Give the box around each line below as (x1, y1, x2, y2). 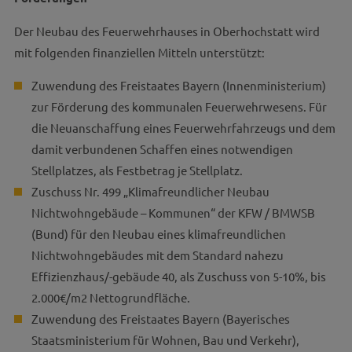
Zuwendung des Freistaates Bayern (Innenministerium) (31, 78, 326, 93)
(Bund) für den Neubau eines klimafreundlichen (31, 226, 286, 241)
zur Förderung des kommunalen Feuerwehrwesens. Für (31, 99, 327, 114)
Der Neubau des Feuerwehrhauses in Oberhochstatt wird (13, 24, 320, 38)
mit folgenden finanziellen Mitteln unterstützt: (13, 45, 265, 60)
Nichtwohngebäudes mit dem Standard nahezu (31, 247, 284, 262)
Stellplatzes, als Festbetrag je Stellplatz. (31, 163, 243, 178)
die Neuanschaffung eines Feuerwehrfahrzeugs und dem (31, 120, 335, 135)
